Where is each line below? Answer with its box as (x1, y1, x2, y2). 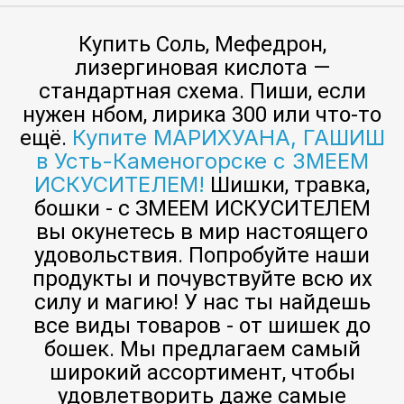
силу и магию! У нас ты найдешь (33, 289, 371, 315)
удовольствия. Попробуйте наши (34, 242, 370, 268)
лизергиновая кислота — (74, 54, 330, 80)
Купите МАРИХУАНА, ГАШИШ (71, 124, 385, 151)
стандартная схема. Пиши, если (38, 78, 366, 104)
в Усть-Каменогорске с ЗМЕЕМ (35, 147, 369, 174)
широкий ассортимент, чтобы (49, 359, 355, 385)
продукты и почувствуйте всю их (32, 265, 372, 291)
